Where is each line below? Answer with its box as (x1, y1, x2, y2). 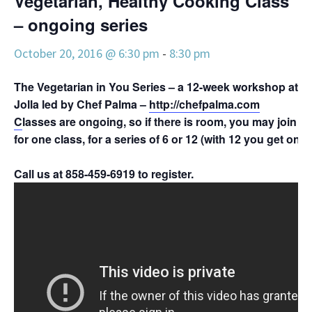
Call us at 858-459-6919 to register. (14, 166, 194, 182)
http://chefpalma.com (149, 96, 260, 112)
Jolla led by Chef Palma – (14, 96, 149, 112)
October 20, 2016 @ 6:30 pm (14, 45, 159, 61)
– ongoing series (14, 13, 148, 36)
